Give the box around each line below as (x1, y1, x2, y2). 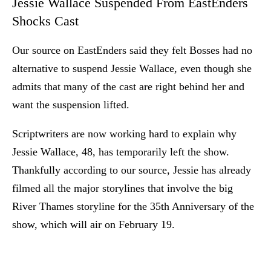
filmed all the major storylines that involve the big (12, 181, 233, 194)
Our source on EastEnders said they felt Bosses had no (12, 44, 252, 56)
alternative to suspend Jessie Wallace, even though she (12, 62, 252, 74)
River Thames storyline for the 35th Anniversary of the (12, 200, 254, 212)
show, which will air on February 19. (12, 218, 175, 230)
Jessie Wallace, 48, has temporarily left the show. (12, 145, 229, 158)
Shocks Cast (12, 13, 79, 28)
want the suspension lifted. (12, 98, 129, 111)
